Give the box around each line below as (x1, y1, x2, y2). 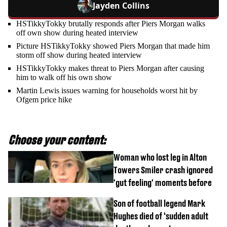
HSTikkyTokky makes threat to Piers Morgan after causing (16, 64, 204, 72)
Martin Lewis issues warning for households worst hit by (16, 86, 198, 95)
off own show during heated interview (16, 28, 138, 37)
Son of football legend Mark (113, 198, 205, 209)
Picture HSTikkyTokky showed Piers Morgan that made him (16, 42, 210, 50)
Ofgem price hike (16, 95, 72, 104)
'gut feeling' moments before (113, 177, 212, 188)
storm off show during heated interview (16, 51, 142, 59)
